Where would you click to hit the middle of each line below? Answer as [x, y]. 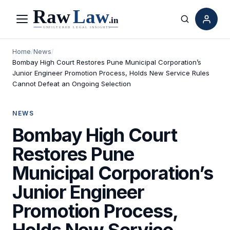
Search [198, 25]
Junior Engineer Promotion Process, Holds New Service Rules [111, 73]
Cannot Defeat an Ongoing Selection [72, 83]
